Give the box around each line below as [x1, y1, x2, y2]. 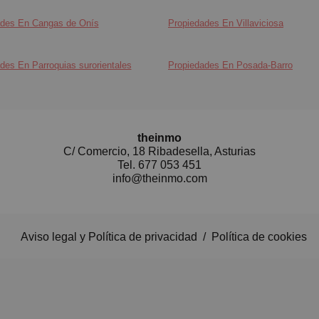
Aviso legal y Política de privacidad [20, 231, 197, 244]
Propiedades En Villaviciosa [168, 17, 283, 28]
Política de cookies [211, 231, 307, 244]
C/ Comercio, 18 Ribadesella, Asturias [63, 145, 256, 158]
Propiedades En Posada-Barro [168, 59, 293, 70]
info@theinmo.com [112, 172, 207, 185]
